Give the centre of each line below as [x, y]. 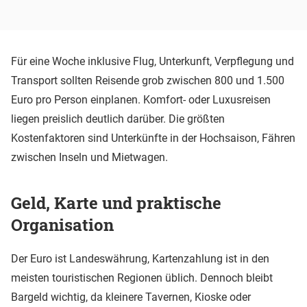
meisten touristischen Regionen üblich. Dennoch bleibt [142, 278]
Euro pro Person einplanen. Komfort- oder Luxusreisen [141, 100]
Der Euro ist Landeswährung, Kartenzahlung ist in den [140, 258]
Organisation [62, 224]
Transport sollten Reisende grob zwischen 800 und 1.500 [148, 81]
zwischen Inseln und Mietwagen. [89, 158]
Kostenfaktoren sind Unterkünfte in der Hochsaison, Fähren [153, 138]
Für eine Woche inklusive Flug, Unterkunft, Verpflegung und [152, 62]
